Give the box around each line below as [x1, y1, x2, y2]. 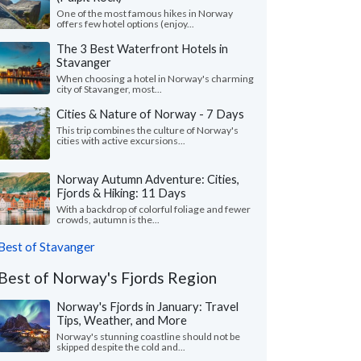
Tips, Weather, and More [56, 313, 187, 327]
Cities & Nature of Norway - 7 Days [56, 106, 244, 121]
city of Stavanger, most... [56, 83, 162, 95]
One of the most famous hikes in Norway [56, 7, 233, 19]
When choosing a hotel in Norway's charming [56, 73, 254, 85]
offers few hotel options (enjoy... [56, 18, 194, 30]
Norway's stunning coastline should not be [56, 330, 240, 342]
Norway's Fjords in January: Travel [56, 299, 239, 313]
